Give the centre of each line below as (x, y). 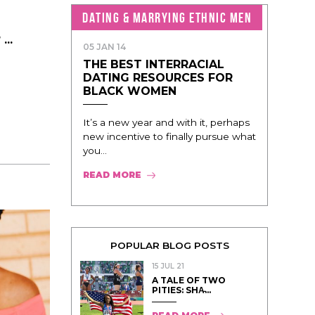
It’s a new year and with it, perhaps (166, 122)
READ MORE (112, 174)
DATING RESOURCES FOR (158, 77)
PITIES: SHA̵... (181, 290)
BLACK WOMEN (130, 91)
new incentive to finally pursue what (169, 136)
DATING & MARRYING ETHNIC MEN (167, 17)
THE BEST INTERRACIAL (154, 64)
